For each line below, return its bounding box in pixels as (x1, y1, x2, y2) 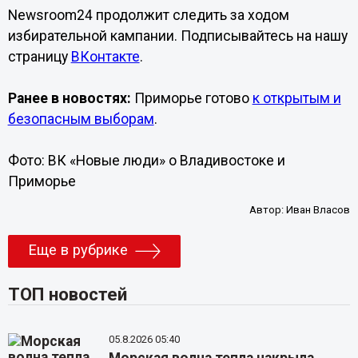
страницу (7, 49, 71, 65)
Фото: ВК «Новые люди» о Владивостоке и (7, 153, 285, 169)
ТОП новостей (7, 284, 127, 305)
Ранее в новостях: (7, 90, 131, 106)
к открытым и (252, 90, 341, 106)
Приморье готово (130, 90, 253, 106)
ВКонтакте (70, 49, 140, 65)
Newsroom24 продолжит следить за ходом (7, 7, 289, 23)
